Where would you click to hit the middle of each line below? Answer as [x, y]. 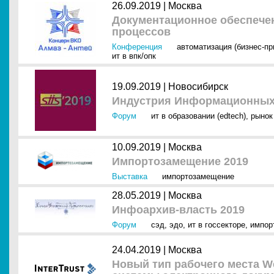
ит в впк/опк [134, 56]
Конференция [137, 47]
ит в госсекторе [217, 225]
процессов [141, 32]
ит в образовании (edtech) [198, 116]
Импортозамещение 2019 [180, 161]
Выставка [130, 176]
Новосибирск [198, 87]
